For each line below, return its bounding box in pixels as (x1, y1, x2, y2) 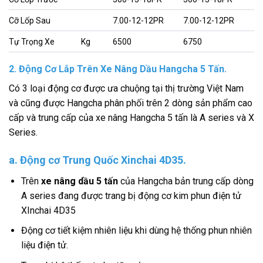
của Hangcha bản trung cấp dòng (117, 175, 254, 187)
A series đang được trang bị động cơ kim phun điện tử (21, 190, 241, 201)
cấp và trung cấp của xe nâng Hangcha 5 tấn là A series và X (9, 112, 254, 123)
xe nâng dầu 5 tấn (41, 175, 118, 187)
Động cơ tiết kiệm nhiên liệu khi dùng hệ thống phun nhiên (21, 225, 252, 237)
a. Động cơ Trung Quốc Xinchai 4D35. (9, 153, 186, 166)
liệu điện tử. (21, 240, 68, 251)
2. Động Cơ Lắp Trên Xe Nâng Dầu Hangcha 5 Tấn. (9, 63, 227, 75)
